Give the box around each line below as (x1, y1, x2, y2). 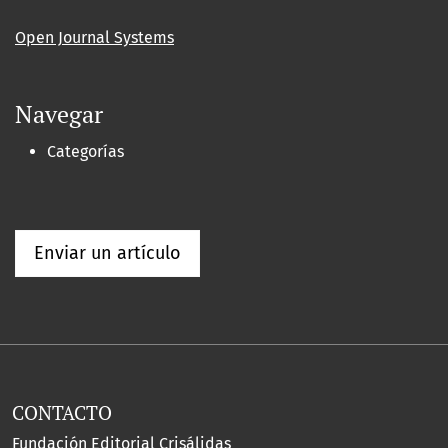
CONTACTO (12, 400, 112, 425)
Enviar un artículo (34, 242, 181, 264)
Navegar (15, 98, 103, 130)
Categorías (47, 142, 124, 161)
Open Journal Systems (15, 28, 174, 47)
